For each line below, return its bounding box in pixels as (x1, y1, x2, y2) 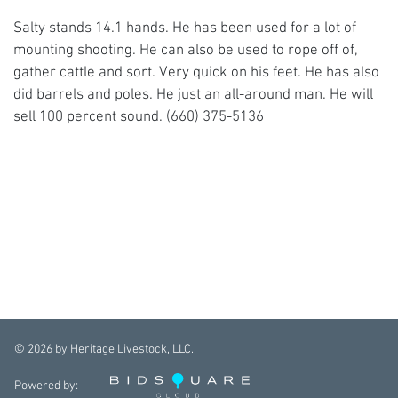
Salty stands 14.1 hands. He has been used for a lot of (13, 20, 356, 35)
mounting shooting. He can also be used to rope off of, (13, 43, 358, 57)
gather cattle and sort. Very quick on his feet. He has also (13, 65, 379, 79)
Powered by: (14, 378, 78, 392)
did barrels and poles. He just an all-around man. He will (13, 87, 373, 101)
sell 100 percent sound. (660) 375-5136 (13, 109, 264, 123)
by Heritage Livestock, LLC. (52, 343, 194, 355)
